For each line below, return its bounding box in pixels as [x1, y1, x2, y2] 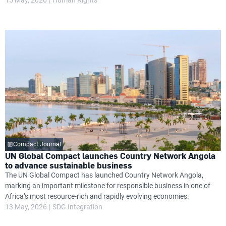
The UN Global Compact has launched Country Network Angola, [5, 171, 203, 179]
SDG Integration [52, 203, 102, 211]
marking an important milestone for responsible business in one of [5, 182, 210, 190]
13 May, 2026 [5, 203, 47, 211]
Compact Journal [13, 141, 61, 148]
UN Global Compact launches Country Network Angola [5, 150, 215, 161]
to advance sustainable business [5, 159, 132, 171]
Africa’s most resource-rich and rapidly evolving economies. [5, 192, 189, 200]
